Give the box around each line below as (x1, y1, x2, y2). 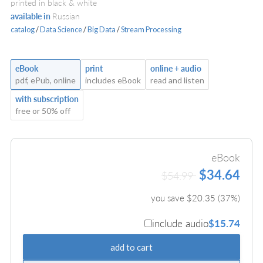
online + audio (150, 63, 201, 75)
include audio (152, 216, 208, 231)
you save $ (151, 191, 192, 204)
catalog (11, 24, 35, 34)
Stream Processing (121, 24, 181, 34)
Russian (52, 11, 80, 22)
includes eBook (85, 75, 141, 86)
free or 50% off (15, 106, 70, 116)
